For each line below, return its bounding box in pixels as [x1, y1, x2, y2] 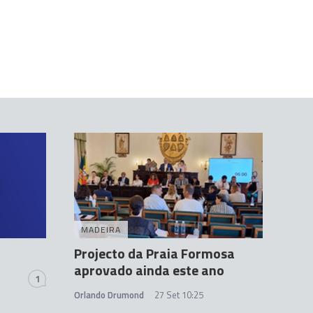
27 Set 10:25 [154, 288, 203, 303]
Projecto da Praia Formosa [74, 242, 235, 265]
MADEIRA [81, 223, 121, 237]
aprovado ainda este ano [74, 259, 224, 282]
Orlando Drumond [74, 288, 144, 303]
